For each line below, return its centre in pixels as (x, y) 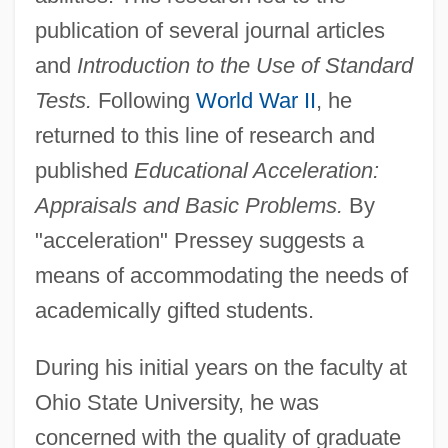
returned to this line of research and (204, 135)
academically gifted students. (174, 310)
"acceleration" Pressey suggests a (199, 240)
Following (143, 100)
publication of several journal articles (209, 30)
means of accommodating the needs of (221, 275)
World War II (255, 100)
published (84, 170)
